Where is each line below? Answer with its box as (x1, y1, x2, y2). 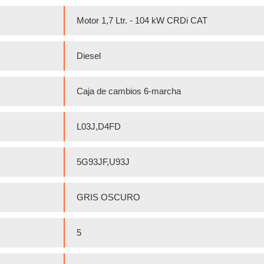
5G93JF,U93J (77, 156, 130, 167)
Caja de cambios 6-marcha (77, 85, 181, 96)
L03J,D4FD (77, 121, 121, 131)
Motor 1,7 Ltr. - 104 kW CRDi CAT (77, 15, 207, 25)
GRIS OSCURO (77, 192, 140, 202)
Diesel (77, 50, 101, 61)
